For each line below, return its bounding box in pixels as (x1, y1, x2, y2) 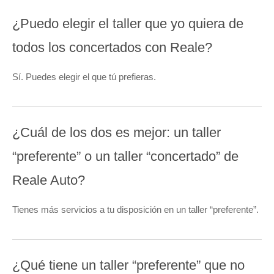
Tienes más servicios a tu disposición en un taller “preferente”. (12, 204, 259, 215)
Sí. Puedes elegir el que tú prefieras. (12, 72, 156, 83)
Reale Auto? (12, 172, 85, 188)
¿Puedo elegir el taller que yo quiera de (12, 16, 243, 32)
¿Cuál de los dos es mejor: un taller (12, 125, 221, 141)
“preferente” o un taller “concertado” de (12, 149, 239, 165)
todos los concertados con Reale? (12, 40, 212, 56)
